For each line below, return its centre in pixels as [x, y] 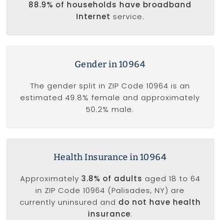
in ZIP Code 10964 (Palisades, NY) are [110, 191]
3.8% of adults [112, 179]
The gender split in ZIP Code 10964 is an [110, 86]
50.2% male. [110, 110]
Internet [93, 17]
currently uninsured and [69, 202]
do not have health [159, 202]
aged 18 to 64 [171, 179]
